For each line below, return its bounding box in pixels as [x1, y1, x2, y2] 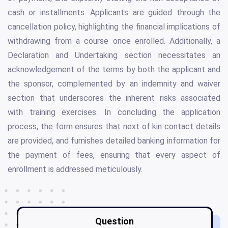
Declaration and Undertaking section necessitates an [8, 50, 220, 60]
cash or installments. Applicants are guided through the [8, 7, 220, 17]
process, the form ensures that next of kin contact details [8, 121, 220, 131]
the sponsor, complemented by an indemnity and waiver [8, 78, 220, 89]
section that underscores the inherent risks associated [8, 93, 220, 103]
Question [95, 215, 134, 226]
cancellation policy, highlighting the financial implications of [8, 21, 220, 32]
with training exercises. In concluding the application [8, 107, 220, 117]
